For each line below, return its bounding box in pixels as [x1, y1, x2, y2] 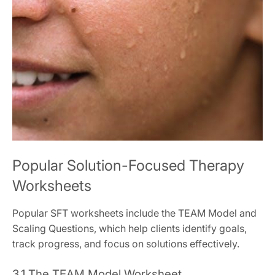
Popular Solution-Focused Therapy [12, 156, 244, 174]
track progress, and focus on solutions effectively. [12, 237, 239, 250]
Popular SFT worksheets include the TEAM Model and [12, 206, 257, 219]
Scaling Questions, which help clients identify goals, [12, 222, 247, 234]
